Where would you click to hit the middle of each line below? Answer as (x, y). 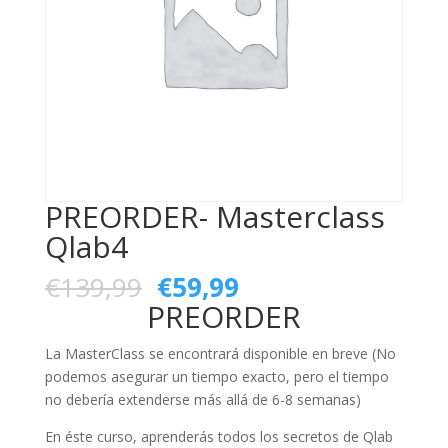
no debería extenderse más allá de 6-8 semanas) (202, 400)
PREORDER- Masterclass (214, 217)
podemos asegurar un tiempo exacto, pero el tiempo (216, 377)
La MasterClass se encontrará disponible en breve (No (220, 354)
